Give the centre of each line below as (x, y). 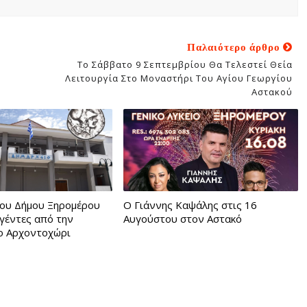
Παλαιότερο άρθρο (235, 47)
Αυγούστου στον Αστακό (182, 218)
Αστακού (272, 91)
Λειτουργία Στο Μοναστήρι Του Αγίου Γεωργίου (179, 78)
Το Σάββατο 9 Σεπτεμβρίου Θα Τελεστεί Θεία (185, 64)
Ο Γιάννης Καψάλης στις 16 (190, 205)
